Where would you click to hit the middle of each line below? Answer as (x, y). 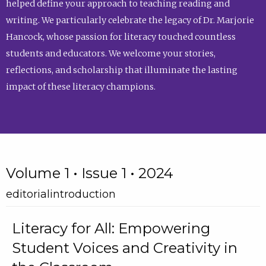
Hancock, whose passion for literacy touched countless (121, 37)
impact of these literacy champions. (80, 87)
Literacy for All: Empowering (111, 229)
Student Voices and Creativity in (124, 248)
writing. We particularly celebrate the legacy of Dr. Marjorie (130, 20)
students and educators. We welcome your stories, (110, 54)
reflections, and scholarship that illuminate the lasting (121, 70)
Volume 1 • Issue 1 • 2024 (89, 173)
